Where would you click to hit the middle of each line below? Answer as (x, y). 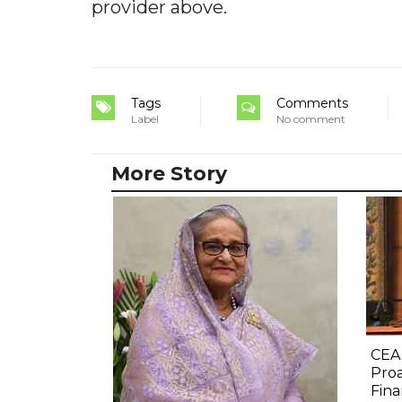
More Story (169, 173)
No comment (311, 118)
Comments (312, 103)
